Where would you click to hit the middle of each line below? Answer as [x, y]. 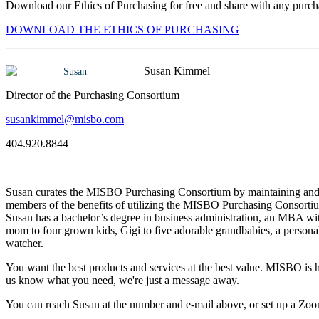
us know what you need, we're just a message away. [122, 281]
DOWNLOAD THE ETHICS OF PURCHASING [122, 30]
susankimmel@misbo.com [65, 120]
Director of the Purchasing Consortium [93, 95]
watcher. [25, 244]
